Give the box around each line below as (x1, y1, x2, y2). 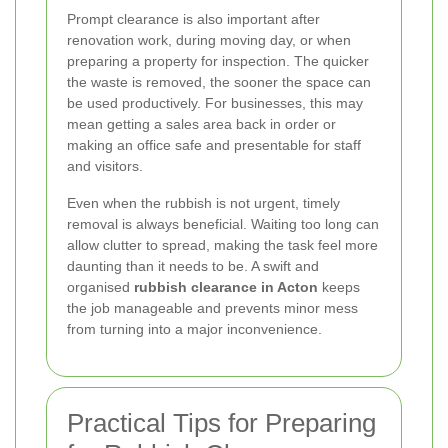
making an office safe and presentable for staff (67, 137, 361, 154)
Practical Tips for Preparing (67, 408, 376, 439)
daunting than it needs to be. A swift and (67, 258, 319, 275)
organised (67, 279, 134, 296)
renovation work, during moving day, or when (67, 32, 351, 49)
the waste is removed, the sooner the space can (67, 74, 371, 91)
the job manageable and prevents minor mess (67, 300, 358, 317)
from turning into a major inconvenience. (67, 321, 322, 338)
